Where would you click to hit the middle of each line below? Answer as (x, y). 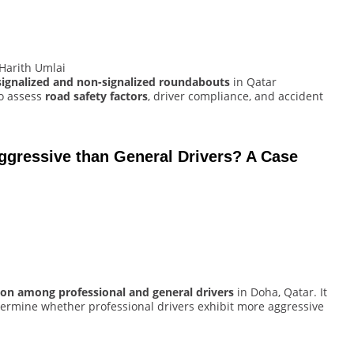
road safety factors (96, 96)
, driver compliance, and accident (235, 96)
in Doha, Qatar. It (281, 292)
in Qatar (253, 82)
